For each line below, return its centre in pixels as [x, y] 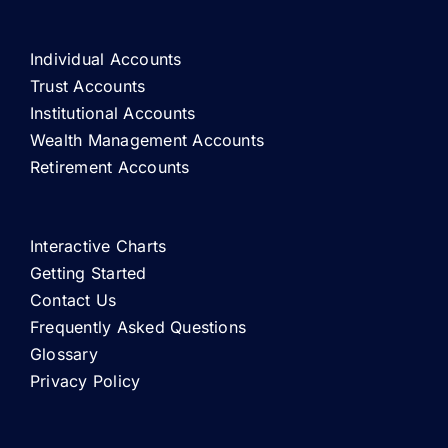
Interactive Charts [98, 246]
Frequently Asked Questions [138, 327]
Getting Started [88, 273]
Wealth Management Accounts [147, 140]
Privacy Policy [85, 381]
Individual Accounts [105, 59]
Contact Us [73, 300]
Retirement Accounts [109, 167]
